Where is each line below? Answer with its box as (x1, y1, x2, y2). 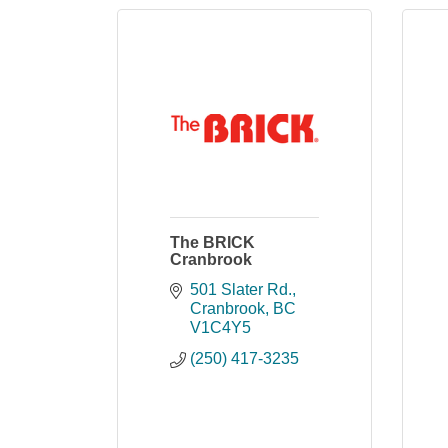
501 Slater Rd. (190, 281, 292, 298)
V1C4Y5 (190, 319, 251, 336)
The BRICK (170, 234, 255, 251)
